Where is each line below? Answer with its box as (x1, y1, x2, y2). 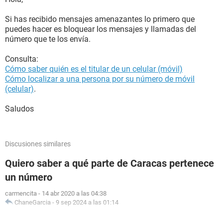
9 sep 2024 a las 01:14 (56, 199, 118, 206)
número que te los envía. (5, 34, 91, 44)
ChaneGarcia (14, 199, 51, 206)
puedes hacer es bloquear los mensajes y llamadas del (5, 24, 196, 34)
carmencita (5, 190, 37, 197)
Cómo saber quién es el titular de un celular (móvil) (5, 64, 183, 74)
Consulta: (5, 54, 38, 64)
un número (5, 171, 52, 183)
